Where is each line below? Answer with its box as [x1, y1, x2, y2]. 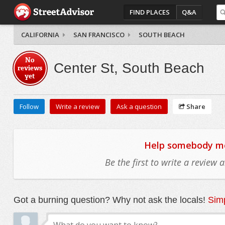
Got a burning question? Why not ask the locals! [13, 195, 208, 205]
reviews [18, 64, 43, 72]
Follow [19, 102, 39, 111]
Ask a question [116, 102, 162, 111]
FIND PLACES [130, 8, 170, 17]
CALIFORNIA [21, 30, 59, 39]
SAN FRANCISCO [73, 30, 125, 39]
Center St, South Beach [53, 60, 204, 76]
